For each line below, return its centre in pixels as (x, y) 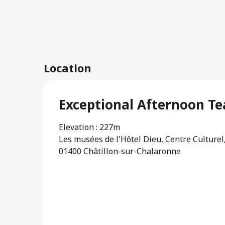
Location (68, 68)
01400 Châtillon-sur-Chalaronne (120, 151)
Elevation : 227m (89, 127)
